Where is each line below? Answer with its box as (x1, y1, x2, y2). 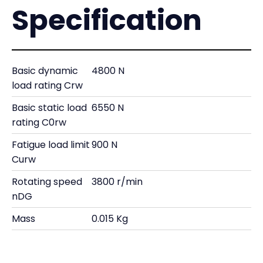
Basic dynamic (12, 64, 78, 77)
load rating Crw (12, 79, 83, 92)
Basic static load (12, 101, 87, 114)
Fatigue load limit (12, 138, 90, 151)
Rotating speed (12, 175, 82, 188)
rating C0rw (12, 116, 66, 129)
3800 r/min (92, 175, 143, 188)
